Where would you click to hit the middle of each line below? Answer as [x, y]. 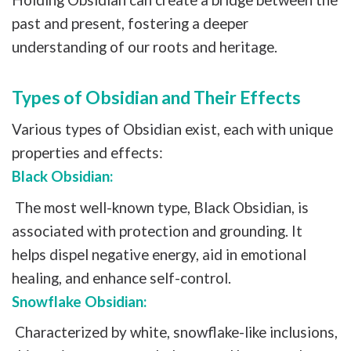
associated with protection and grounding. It [157, 230]
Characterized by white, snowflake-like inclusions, [175, 332]
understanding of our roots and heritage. [145, 46]
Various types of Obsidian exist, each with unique [172, 129]
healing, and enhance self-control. [121, 277]
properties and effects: [87, 153]
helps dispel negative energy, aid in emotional [159, 254]
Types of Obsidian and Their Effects [156, 97]
